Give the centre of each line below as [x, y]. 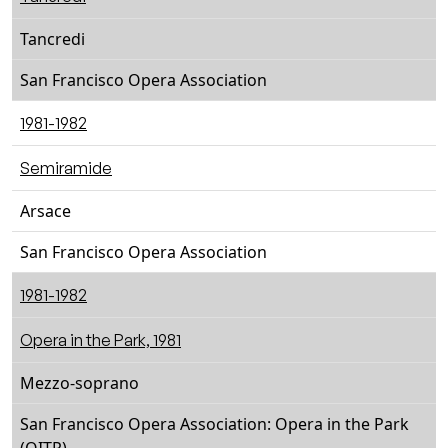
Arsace [45, 211]
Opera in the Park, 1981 [100, 340]
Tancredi [52, 39]
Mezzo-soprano [79, 383]
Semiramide [66, 168]
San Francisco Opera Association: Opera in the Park [214, 424]
